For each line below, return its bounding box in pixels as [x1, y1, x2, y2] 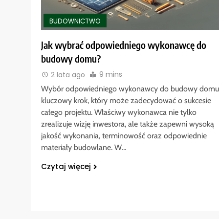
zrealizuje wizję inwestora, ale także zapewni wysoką [41, 119, 214, 129]
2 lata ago [51, 69, 85, 80]
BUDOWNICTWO [49, 17, 101, 26]
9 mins [99, 69, 122, 79]
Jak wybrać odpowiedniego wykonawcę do [41, 39, 206, 51]
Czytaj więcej [41, 161, 91, 172]
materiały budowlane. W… [41, 142, 127, 152]
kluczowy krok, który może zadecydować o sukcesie [41, 95, 211, 105]
